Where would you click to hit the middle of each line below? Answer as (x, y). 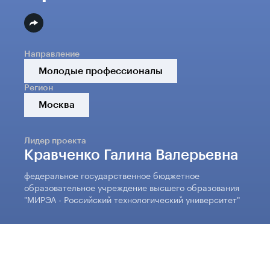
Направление (52, 54)
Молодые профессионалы (101, 71)
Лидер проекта (55, 140)
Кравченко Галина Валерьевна (131, 154)
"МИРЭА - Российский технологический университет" (132, 199)
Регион (39, 87)
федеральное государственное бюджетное (112, 174)
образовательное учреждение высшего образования (132, 187)
